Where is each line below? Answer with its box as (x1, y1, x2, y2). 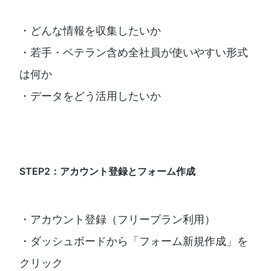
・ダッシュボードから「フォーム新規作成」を (19, 235, 248, 248)
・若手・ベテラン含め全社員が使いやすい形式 (19, 46, 248, 59)
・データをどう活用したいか (19, 90, 161, 103)
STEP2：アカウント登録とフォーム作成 (19, 165, 195, 178)
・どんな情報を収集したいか (19, 24, 161, 38)
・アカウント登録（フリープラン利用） (19, 213, 215, 226)
